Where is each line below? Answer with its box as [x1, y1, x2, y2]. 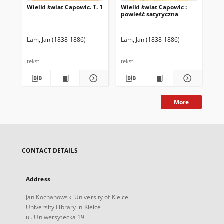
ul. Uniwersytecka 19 [26, 213, 85, 221]
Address [26, 175, 50, 183]
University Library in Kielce [26, 203, 101, 211]
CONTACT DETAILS [22, 146, 78, 155]
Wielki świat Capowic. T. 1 [27, 3, 103, 11]
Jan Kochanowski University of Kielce [26, 193, 129, 201]
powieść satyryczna [120, 10, 178, 18]
